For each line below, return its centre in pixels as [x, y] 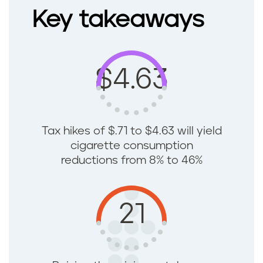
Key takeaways [118, 20]
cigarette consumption [131, 146]
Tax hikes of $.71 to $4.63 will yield [131, 131]
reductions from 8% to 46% [131, 161]
